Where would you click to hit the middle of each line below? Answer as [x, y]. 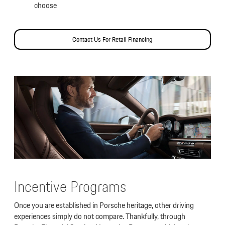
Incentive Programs [70, 187]
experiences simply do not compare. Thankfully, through [100, 216]
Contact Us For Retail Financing [113, 40]
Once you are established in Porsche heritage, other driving [104, 205]
